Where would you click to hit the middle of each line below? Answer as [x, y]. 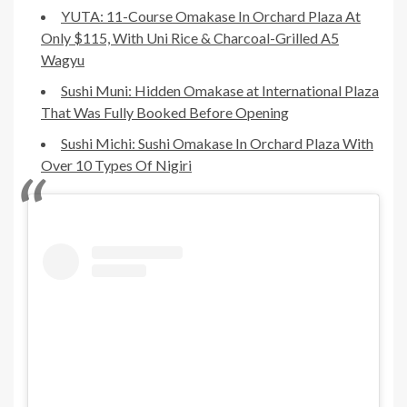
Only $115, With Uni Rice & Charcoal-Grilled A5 [190, 37]
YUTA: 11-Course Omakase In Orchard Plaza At [211, 15]
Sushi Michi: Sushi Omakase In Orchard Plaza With [217, 143]
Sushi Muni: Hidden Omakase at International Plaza [220, 90]
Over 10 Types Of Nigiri [116, 164]
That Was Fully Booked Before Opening [165, 112]
